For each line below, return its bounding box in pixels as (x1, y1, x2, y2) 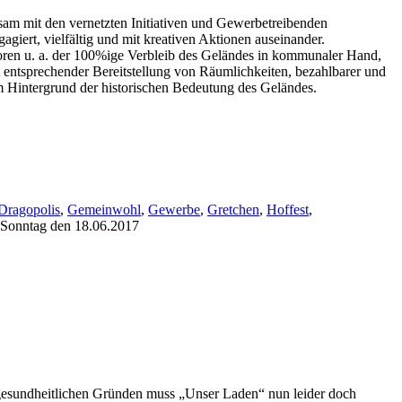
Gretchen (207, 202, 259, 218)
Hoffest (267, 202, 309, 218)
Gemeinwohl (67, 202, 141, 218)
